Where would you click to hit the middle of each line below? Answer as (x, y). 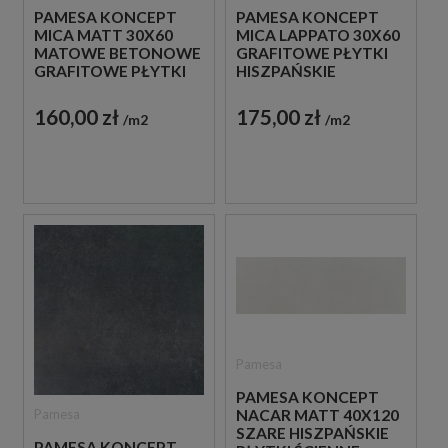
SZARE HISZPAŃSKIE (312, 433)
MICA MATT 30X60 (103, 35)
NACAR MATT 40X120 (317, 415)
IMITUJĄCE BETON (305, 89)
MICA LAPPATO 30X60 (317, 35)
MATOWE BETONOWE (117, 53)
